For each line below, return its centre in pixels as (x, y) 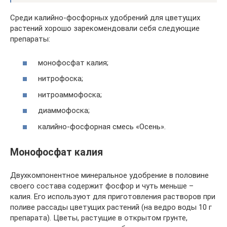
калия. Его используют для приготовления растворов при (113, 196)
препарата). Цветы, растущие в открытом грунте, (99, 218)
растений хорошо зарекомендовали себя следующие (105, 28)
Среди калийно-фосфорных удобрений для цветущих (105, 18)
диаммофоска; (64, 110)
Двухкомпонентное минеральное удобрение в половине (109, 175)
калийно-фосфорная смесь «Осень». (102, 126)
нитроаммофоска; (70, 94)
